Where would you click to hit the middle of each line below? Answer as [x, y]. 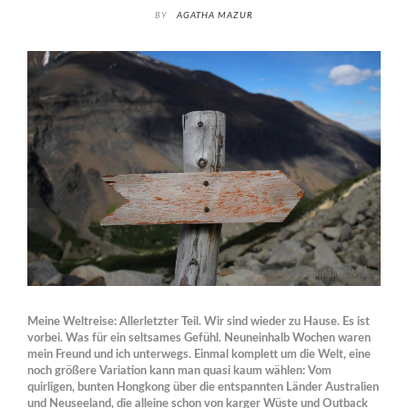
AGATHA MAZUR [215, 15]
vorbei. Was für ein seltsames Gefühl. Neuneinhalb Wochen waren [199, 339]
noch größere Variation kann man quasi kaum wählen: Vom [179, 372]
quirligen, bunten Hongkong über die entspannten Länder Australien [203, 388]
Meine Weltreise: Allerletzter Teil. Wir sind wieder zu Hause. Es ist [199, 322]
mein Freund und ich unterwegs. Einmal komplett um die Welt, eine [199, 355]
